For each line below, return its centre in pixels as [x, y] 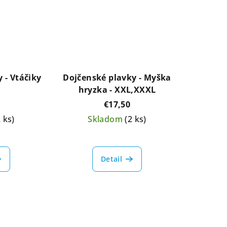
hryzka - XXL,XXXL [117, 90]
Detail [111, 159]
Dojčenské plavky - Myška [117, 78]
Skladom [106, 119]
